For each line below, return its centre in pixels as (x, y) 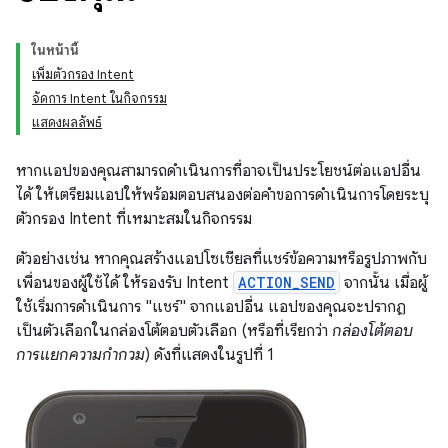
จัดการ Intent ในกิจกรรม (99, 98)
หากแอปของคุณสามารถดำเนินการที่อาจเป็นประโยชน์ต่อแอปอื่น (218, 171)
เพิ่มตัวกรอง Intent (83, 74)
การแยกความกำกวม (80, 355)
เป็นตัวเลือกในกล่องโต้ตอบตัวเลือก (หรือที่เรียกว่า (174, 331)
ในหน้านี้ (55, 50)
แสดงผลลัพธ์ (67, 122)
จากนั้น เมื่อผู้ (383, 283)
